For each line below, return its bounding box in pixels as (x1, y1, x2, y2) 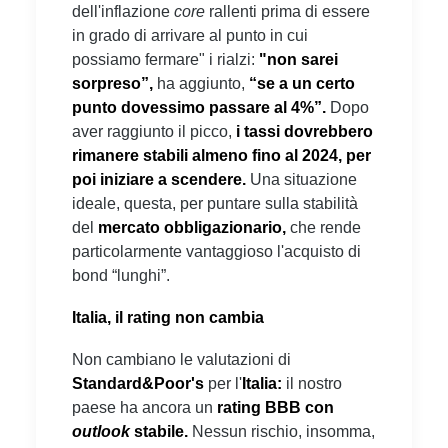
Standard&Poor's (72, 374, 204, 392)
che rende (286, 218, 361, 236)
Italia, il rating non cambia (72, 308, 264, 326)
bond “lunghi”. (72, 266, 170, 284)
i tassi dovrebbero (232, 122, 373, 140)
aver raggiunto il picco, (72, 122, 232, 140)
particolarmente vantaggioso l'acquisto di (72, 242, 361, 260)
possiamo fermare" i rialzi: (72, 50, 259, 68)
